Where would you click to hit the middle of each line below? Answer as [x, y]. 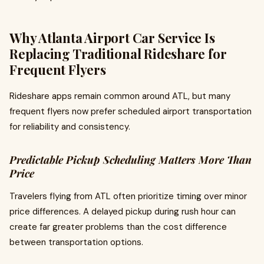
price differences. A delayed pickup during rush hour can [123, 212]
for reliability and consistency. [70, 127]
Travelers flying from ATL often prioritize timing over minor [128, 196]
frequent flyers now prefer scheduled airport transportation [131, 111]
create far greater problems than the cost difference [118, 227]
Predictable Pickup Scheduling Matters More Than [131, 160]
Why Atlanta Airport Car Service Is [112, 38]
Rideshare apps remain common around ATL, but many [120, 96]
